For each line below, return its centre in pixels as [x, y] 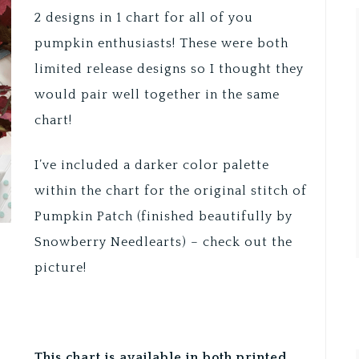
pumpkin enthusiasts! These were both [161, 44]
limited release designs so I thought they [169, 69]
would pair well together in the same [157, 95]
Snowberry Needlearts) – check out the [163, 242]
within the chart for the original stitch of [170, 191]
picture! [60, 268]
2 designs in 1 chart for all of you [143, 18]
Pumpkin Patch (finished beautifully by [163, 217]
